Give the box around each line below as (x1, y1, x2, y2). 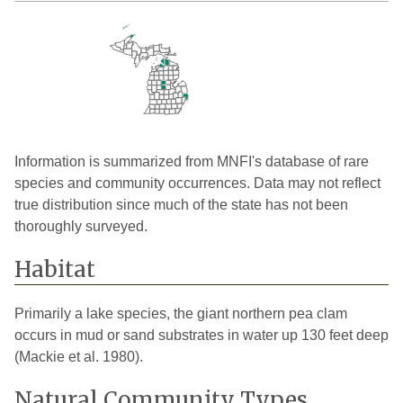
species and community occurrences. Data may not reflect (14, 175, 381, 192)
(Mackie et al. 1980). (14, 349, 143, 365)
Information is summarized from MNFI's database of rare (14, 154, 369, 170)
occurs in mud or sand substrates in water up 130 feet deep (14, 327, 389, 344)
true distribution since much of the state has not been (14, 197, 348, 213)
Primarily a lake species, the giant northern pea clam (14, 306, 347, 322)
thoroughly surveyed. (14, 219, 148, 235)
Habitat (14, 255, 95, 284)
